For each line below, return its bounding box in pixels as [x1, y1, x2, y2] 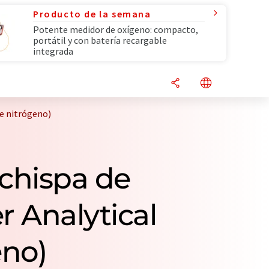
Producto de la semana [33, 8, 151, 20]
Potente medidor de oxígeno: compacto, [33, 23, 198, 35]
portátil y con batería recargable [33, 34, 167, 46]
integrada [33, 45, 73, 57]
